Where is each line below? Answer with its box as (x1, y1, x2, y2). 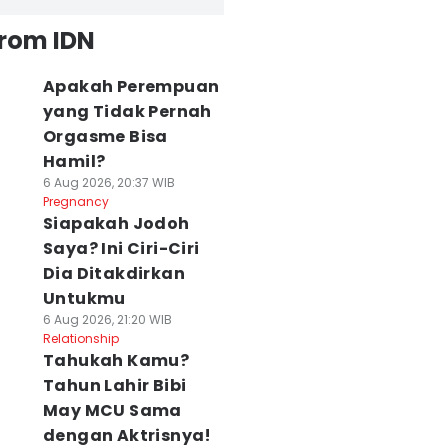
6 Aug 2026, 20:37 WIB (42, 174, 175, 191)
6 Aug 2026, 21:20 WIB (42, 311, 172, 328)
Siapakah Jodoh (42, 212, 190, 235)
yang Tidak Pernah (42, 100, 212, 123)
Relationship (42, 330, 119, 347)
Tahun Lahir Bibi (42, 374, 187, 397)
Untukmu (42, 287, 126, 310)
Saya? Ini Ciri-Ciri (42, 237, 200, 260)
